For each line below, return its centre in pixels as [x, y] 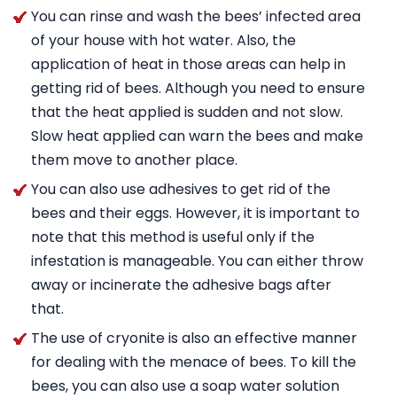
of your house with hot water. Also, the [163, 40]
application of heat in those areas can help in [188, 64]
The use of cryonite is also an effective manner [194, 338]
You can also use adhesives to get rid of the [181, 189]
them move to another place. [134, 160]
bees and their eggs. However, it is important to [195, 213]
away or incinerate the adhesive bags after [181, 285]
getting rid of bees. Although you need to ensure [198, 88]
